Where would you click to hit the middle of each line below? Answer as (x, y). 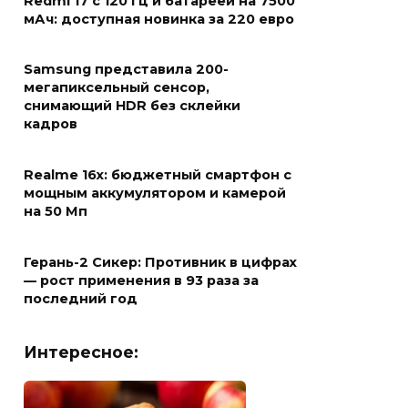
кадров (51, 124)
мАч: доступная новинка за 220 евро (159, 20)
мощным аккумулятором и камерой (155, 194)
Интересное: (81, 352)
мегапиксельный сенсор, (117, 88)
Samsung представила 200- (126, 70)
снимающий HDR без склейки (132, 106)
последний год (81, 299)
